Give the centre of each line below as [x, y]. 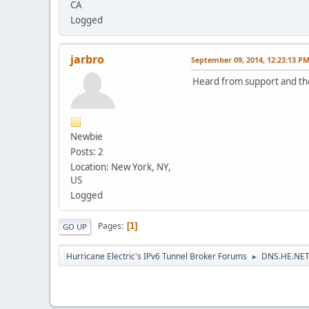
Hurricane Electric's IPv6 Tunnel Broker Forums [157, 256]
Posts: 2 [87, 151]
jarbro [87, 59]
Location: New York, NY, [121, 167]
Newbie [87, 136]
